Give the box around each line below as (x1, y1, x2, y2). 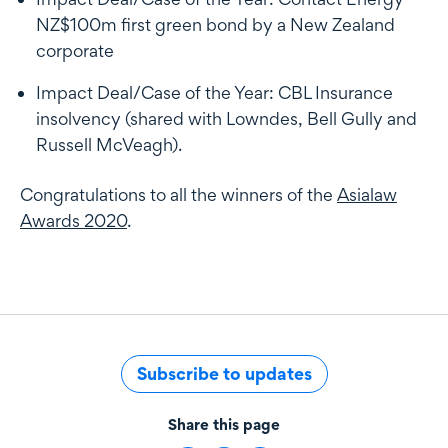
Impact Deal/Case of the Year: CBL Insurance (36, 81, 393, 103)
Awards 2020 (20, 209, 127, 231)
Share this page (168, 414, 280, 434)
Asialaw (337, 183, 397, 205)
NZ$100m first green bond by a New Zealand (36, 13, 395, 35)
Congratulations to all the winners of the (20, 183, 337, 205)
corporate (36, 39, 114, 61)
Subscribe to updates (136, 362, 312, 384)
